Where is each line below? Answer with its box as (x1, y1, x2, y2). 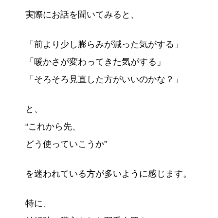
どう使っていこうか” (25, 139, 107, 149)
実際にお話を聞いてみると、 (25, 9, 139, 19)
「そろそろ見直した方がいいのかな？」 (25, 74, 183, 84)
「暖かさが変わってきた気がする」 (25, 56, 165, 67)
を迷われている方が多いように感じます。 (25, 168, 192, 179)
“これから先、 (25, 121, 81, 131)
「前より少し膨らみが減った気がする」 (25, 39, 183, 49)
